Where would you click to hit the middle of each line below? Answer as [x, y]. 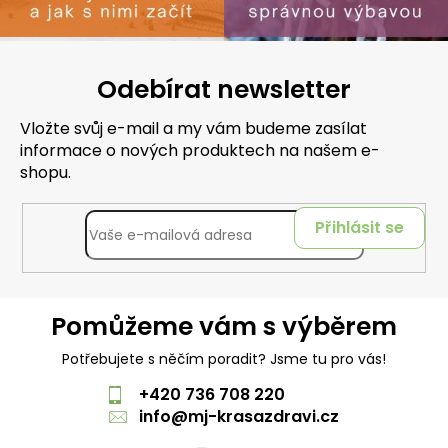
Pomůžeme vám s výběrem [224, 326]
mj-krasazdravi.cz [263, 416]
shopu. [45, 173]
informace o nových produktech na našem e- [200, 151]
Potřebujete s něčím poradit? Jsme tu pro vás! [224, 359]
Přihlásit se [359, 228]
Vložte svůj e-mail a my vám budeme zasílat [193, 129]
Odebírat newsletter [224, 90]
